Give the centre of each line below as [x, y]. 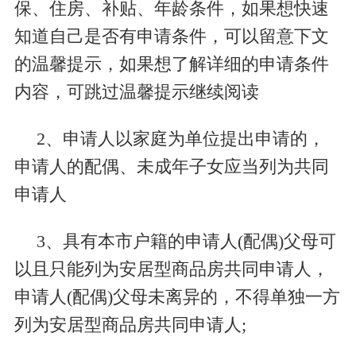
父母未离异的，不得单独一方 [226, 297]
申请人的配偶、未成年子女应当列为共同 [171, 166]
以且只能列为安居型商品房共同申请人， [171, 269]
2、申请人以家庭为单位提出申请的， [180, 139]
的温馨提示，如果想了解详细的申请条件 [171, 65]
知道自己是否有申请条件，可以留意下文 [171, 37]
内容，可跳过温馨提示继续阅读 [136, 93]
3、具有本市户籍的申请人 [137, 241]
